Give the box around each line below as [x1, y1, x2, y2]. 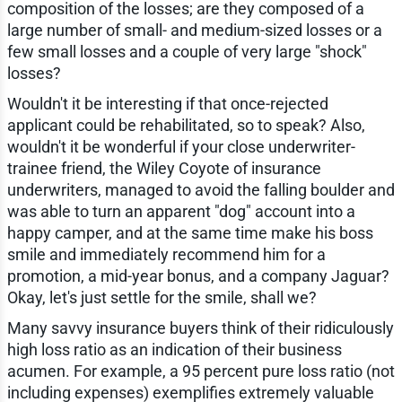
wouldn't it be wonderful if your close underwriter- [6, 137, 355, 157]
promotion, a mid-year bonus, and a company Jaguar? [6, 267, 389, 286]
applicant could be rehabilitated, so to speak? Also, [6, 116, 365, 135]
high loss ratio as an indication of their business [6, 340, 342, 360]
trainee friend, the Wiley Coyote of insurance [6, 159, 321, 179]
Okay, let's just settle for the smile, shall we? [6, 288, 317, 308]
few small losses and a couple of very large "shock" [6, 42, 367, 62]
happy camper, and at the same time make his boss [6, 223, 373, 243]
